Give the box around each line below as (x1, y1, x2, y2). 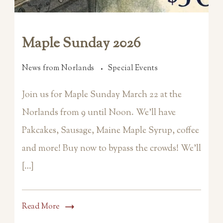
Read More (22, 201, 59, 213)
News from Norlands (22, 63, 96, 74)
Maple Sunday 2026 (22, 34, 140, 54)
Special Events (107, 63, 158, 74)
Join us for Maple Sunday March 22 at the (22, 89, 182, 102)
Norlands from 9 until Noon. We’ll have (22, 107, 176, 120)
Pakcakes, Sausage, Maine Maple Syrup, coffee (22, 124, 199, 138)
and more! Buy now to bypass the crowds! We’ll (22, 142, 201, 156)
